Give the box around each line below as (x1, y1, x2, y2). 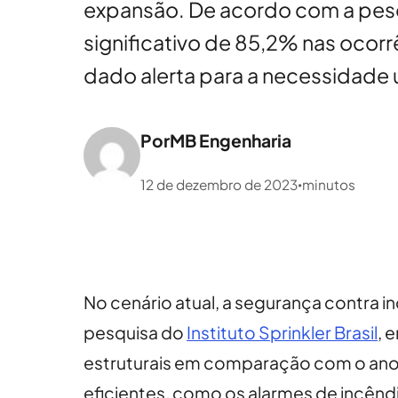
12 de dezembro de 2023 (140, 175, 298, 193)
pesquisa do (84, 322, 187, 344)
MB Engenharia (170, 129, 292, 151)
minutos (302, 175, 356, 193)
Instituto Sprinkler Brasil (187, 322, 378, 344)
